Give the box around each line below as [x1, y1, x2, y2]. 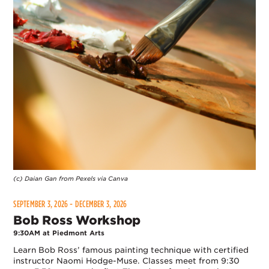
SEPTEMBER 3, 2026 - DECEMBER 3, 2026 [13, 199, 129, 210]
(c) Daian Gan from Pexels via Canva [13, 174, 128, 182]
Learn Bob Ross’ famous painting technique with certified [13, 246, 249, 255]
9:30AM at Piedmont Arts [13, 229, 105, 238]
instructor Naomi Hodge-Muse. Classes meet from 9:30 [13, 256, 240, 266]
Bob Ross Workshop [13, 213, 141, 228]
